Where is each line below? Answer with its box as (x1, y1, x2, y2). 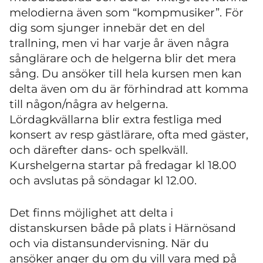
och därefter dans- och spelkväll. (9, 143, 188, 157)
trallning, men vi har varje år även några (9, 36, 229, 50)
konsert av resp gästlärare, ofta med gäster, (9, 128, 248, 141)
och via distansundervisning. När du (9, 236, 209, 250)
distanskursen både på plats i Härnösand (9, 221, 236, 235)
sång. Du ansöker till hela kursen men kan (9, 67, 242, 80)
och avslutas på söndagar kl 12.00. (9, 174, 197, 187)
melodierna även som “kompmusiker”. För (9, 6, 244, 19)
